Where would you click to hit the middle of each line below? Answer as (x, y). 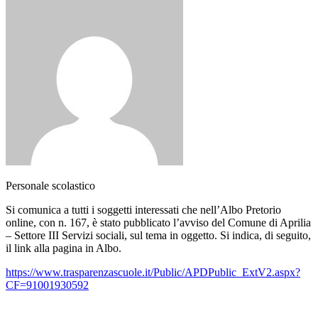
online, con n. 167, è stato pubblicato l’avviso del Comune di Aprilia (158, 222)
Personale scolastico (50, 185)
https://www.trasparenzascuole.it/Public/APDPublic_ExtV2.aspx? (153, 272)
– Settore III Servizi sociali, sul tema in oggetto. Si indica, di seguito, (158, 235)
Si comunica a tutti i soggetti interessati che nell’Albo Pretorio (143, 209)
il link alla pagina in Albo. (64, 248)
